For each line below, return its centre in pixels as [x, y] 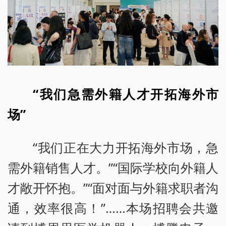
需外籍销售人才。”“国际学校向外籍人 [113, 167]
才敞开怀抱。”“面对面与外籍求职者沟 [113, 187]
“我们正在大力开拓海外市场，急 [126, 147]
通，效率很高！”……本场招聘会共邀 [113, 208]
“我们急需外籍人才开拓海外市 [126, 94]
